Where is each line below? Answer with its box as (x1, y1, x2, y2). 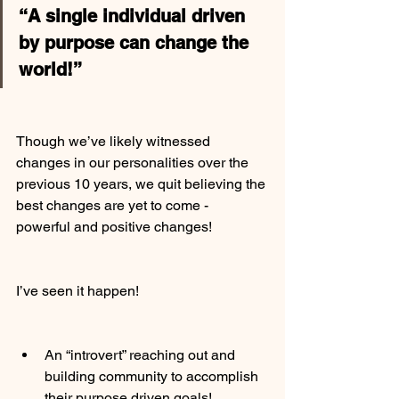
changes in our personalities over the (16, 154, 252, 171)
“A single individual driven (19, 5, 250, 27)
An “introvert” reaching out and (45, 346, 239, 363)
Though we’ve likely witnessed (16, 133, 214, 150)
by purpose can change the (19, 32, 254, 53)
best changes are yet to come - (16, 197, 212, 214)
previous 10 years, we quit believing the (16, 175, 269, 192)
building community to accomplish (45, 368, 262, 385)
